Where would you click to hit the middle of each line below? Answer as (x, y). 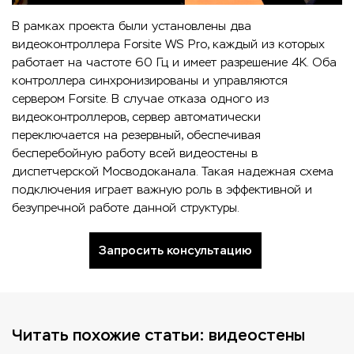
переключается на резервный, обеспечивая (136, 134)
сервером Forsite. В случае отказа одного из (140, 98)
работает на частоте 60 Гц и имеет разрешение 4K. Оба (174, 62)
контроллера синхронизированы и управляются (150, 80)
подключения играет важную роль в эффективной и (162, 189)
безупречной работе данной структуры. (126, 207)
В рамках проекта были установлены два (132, 25)
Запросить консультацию (175, 250)
